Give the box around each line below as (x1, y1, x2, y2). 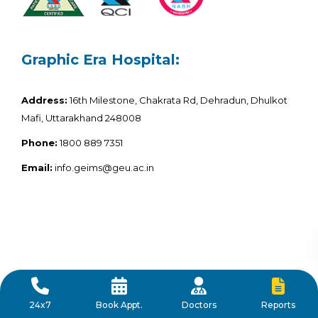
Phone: (21, 137, 57, 148)
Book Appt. (96, 300, 143, 310)
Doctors (181, 300, 216, 310)
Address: (21, 94, 67, 106)
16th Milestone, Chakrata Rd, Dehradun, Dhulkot (67, 94, 287, 106)
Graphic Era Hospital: (21, 51, 180, 68)
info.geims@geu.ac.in (53, 162, 154, 173)
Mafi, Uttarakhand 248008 (21, 112, 141, 124)
